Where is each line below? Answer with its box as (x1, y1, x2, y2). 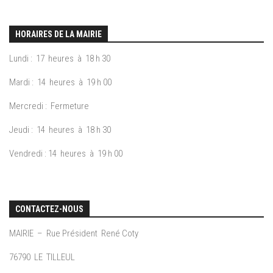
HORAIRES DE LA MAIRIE (15, 29, 102, 40)
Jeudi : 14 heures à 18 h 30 (9, 124, 111, 136)
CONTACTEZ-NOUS (15, 204, 83, 214)
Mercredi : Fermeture (9, 101, 89, 112)
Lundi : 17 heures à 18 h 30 (9, 53, 110, 65)
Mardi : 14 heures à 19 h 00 (9, 77, 112, 88)
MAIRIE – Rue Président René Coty (9, 228, 138, 239)
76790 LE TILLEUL (9, 252, 75, 263)
